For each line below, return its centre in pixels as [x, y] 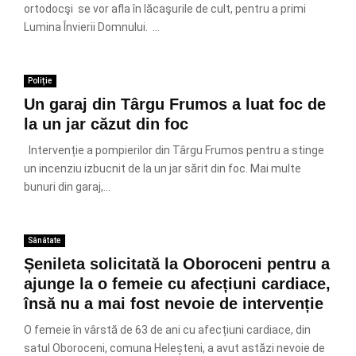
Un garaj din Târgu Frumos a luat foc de [175, 104]
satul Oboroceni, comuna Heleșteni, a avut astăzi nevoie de [174, 348]
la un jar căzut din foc [106, 124]
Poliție [40, 81]
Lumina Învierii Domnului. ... [92, 27]
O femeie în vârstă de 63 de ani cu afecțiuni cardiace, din [167, 330]
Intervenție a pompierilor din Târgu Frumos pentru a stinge [174, 150]
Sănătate [44, 240]
